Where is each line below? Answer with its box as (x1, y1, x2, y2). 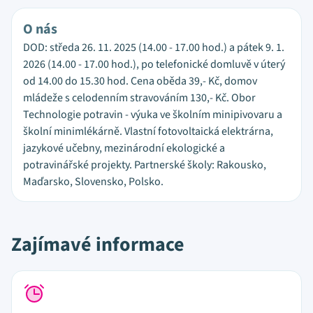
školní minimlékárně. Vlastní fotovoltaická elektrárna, (23, 124, 273, 139)
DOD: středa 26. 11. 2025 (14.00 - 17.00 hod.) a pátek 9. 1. (23, 40, 284, 55)
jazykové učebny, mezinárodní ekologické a (23, 140, 225, 156)
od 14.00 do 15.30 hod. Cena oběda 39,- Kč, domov (23, 73, 257, 89)
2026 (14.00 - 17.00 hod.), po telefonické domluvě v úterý (23, 57, 285, 72)
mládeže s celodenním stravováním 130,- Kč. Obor (23, 90, 256, 105)
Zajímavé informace (11, 231, 184, 259)
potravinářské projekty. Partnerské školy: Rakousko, (23, 157, 266, 173)
